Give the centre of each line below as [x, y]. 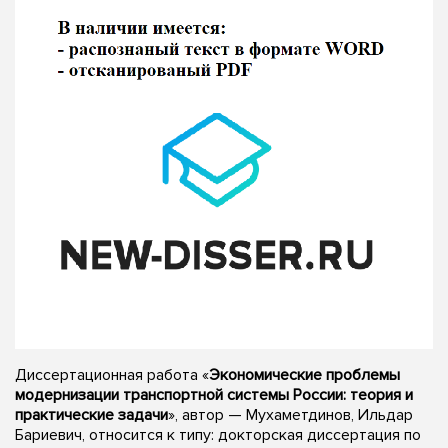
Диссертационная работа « [112, 374]
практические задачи [91, 414]
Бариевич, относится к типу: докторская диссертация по [218, 434]
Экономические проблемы [304, 374]
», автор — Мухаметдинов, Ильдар [290, 414]
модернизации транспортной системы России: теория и [214, 394]
